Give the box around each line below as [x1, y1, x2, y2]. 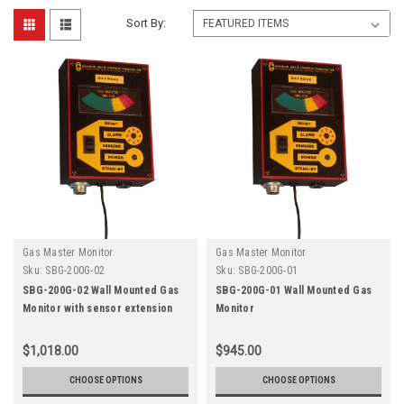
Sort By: [126, 15, 167, 30]
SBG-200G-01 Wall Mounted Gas [216, 283, 372, 297]
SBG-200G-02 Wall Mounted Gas [23, 283, 179, 297]
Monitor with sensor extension [23, 301, 173, 315]
